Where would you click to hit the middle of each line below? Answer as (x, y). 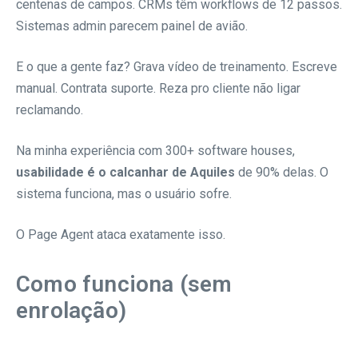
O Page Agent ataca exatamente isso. (121, 234)
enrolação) (71, 310)
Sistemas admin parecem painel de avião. (132, 26)
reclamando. (50, 109)
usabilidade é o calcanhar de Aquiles (125, 172)
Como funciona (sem (124, 284)
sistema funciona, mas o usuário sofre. (124, 193)
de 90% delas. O (282, 172)
